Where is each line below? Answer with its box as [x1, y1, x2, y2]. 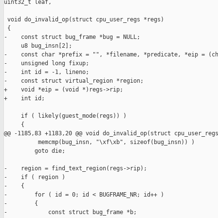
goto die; [4, 147, 65, 155]
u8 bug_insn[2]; [4, 42, 72, 50]
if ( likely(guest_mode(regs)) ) [4, 112, 127, 120]
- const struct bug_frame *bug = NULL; [4, 34, 140, 41]
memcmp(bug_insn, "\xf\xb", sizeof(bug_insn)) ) [4, 139, 195, 146]
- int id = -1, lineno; [4, 69, 89, 76]
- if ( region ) [4, 174, 65, 181]
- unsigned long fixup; [4, 60, 89, 67]
